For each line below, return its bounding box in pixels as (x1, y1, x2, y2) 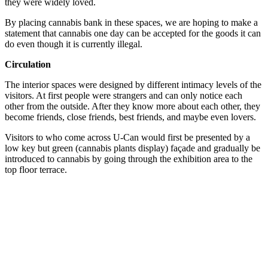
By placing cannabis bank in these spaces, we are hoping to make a (5, 17, 258, 28)
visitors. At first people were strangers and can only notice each (5, 90, 242, 100)
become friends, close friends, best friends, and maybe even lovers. (5, 111, 256, 122)
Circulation (5, 59, 51, 69)
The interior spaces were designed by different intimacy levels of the (5, 79, 261, 90)
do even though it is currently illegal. (5, 38, 142, 49)
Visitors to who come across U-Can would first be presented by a (5, 132, 250, 142)
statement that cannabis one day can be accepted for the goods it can (5, 28, 261, 38)
